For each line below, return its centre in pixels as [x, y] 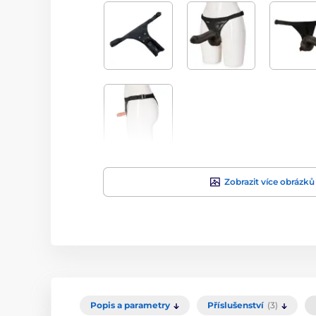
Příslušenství [236, 305]
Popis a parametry [130, 305]
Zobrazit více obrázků [269, 182]
